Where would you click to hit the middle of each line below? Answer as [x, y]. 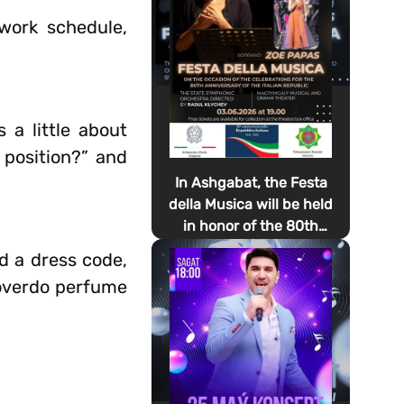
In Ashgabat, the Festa [251, 183]
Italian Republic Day [251, 291]
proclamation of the [251, 269]
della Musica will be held [251, 204]
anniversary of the [251, 248]
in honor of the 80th [251, 226]
